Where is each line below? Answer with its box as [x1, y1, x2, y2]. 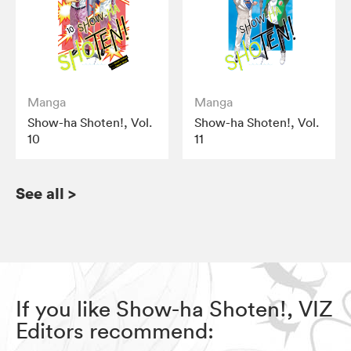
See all [16, 182, 64, 204]
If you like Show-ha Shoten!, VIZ [16, 295, 333, 322]
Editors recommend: [16, 317, 214, 344]
